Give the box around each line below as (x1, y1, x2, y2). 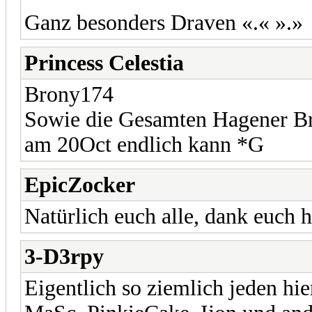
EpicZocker (24, 172, 135, 197)
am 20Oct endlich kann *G (24, 132, 264, 157)
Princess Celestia (24, 50, 184, 75)
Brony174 (24, 81, 114, 107)
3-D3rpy (24, 244, 104, 269)
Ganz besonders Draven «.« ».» (24, 10, 303, 35)
